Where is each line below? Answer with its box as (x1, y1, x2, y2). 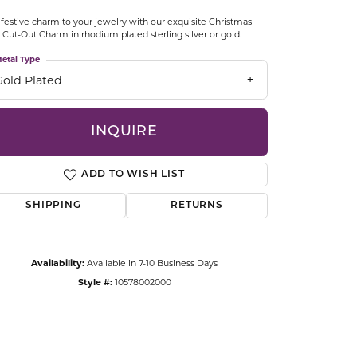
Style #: (77, 276, 112, 288)
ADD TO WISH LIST (80, 169, 185, 179)
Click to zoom (183, 286, 241, 300)
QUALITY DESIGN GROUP (53, 105, 199, 116)
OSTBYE (53, 24, 100, 35)
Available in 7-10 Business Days (87, 257, 218, 269)
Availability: (31, 257, 84, 269)
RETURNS (171, 200, 223, 210)
